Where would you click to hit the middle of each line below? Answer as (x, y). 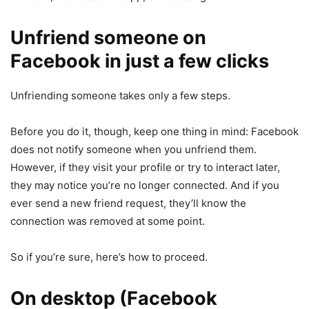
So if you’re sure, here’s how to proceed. (109, 257)
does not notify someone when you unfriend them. (133, 150)
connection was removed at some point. (108, 221)
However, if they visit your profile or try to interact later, (145, 168)
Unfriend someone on (108, 38)
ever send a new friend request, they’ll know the (128, 203)
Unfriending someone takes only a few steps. (120, 96)
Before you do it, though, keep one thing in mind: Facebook (154, 132)
